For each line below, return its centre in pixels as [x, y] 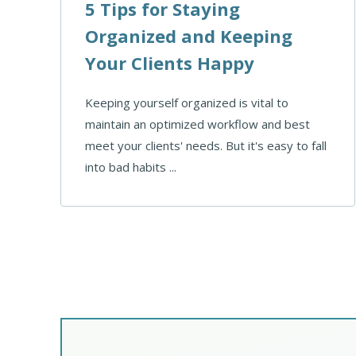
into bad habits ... [131, 166]
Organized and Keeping [189, 35]
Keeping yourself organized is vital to [187, 102]
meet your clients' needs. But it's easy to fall [206, 145]
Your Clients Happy [170, 62]
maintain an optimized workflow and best [197, 124]
